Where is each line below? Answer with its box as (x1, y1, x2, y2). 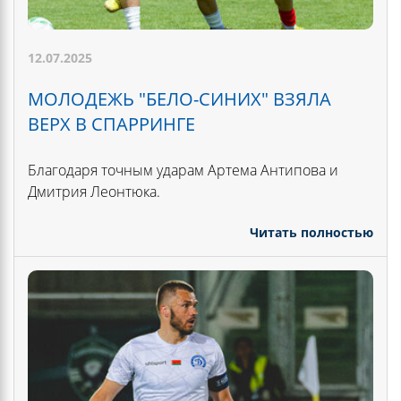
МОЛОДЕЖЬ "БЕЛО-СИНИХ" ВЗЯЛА (28, 86, 331, 111)
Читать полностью (250, 223, 373, 241)
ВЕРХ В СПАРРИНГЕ (28, 111, 195, 136)
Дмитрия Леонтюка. (28, 181, 160, 201)
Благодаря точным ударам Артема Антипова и (28, 159, 338, 180)
